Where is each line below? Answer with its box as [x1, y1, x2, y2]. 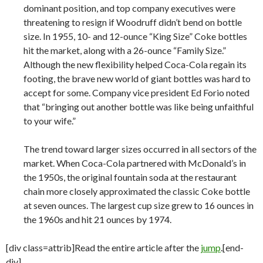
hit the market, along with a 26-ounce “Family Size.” [23, 45, 226, 56]
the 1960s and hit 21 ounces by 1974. [23, 214, 171, 225]
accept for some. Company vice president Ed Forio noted [23, 87, 249, 99]
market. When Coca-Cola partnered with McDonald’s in [23, 157, 246, 169]
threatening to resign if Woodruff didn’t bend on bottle [23, 16, 242, 28]
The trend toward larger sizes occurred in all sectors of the [23, 143, 257, 155]
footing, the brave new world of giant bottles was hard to [23, 73, 251, 85]
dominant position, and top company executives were [23, 2, 235, 14]
